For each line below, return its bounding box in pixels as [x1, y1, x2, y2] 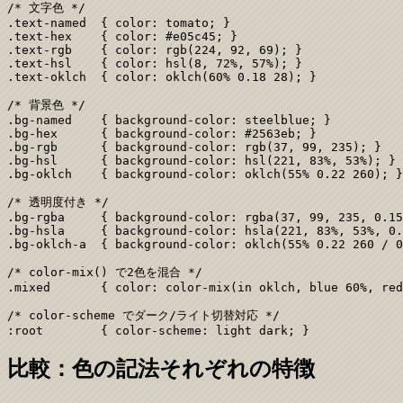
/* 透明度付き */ [7, 194, 109, 209]
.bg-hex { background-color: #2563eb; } [7, 126, 317, 140]
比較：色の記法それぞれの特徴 [7, 357, 315, 381]
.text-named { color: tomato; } [7, 15, 230, 30]
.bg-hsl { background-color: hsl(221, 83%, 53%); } [7, 153, 396, 167]
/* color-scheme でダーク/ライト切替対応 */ [7, 308, 280, 322]
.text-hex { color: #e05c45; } [7, 29, 237, 43]
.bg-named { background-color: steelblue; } [7, 112, 331, 127]
